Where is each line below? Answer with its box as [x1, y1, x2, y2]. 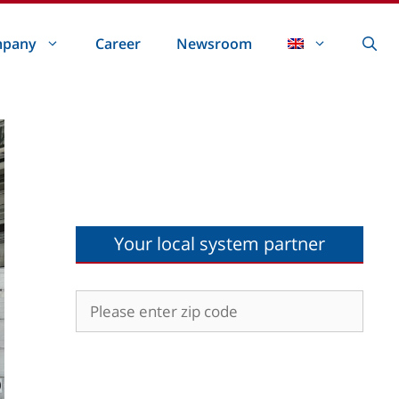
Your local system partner [113, 232, 325, 256]
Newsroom [176, 34, 252, 54]
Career [95, 34, 141, 54]
